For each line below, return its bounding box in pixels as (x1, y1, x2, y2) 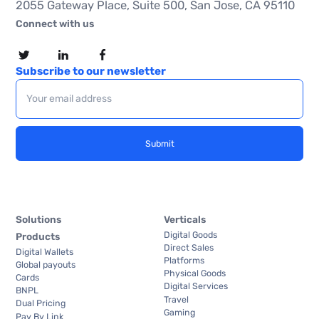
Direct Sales (163, 241, 214, 253)
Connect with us (16, 17, 95, 29)
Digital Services (163, 281, 228, 292)
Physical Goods (163, 268, 226, 279)
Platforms (163, 254, 204, 266)
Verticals (163, 214, 206, 226)
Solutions (16, 214, 62, 226)
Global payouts (16, 258, 76, 270)
